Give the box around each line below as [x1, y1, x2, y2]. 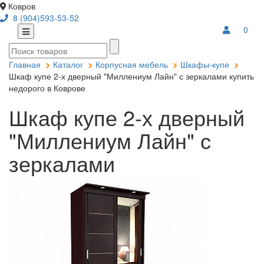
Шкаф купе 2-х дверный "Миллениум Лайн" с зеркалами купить [9, 70, 254, 82]
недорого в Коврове [9, 82, 85, 94]
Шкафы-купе [180, 58, 229, 70]
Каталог [53, 58, 83, 70]
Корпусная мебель [95, 58, 168, 70]
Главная [9, 58, 41, 70]
